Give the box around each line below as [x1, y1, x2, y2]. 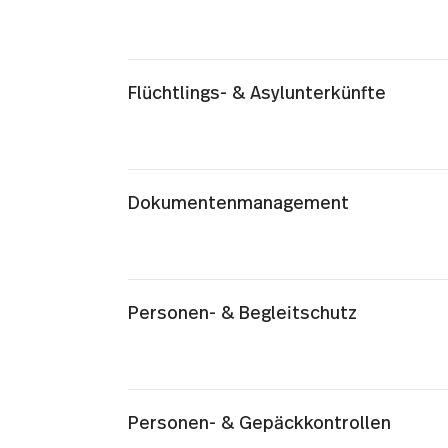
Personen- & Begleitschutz [127, 305, 357, 323]
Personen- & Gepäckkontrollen [127, 415, 391, 433]
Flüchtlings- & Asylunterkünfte [127, 85, 386, 103]
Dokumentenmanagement [127, 195, 349, 213]
